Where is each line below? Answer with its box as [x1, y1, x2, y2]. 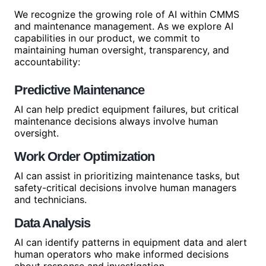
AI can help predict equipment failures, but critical [14, 103, 239, 115]
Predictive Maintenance [14, 83, 144, 97]
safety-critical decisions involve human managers [14, 182, 236, 194]
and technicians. [14, 194, 87, 205]
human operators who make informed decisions [14, 248, 229, 260]
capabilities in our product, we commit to [14, 32, 200, 44]
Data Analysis [14, 216, 91, 230]
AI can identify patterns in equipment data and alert [14, 236, 247, 248]
